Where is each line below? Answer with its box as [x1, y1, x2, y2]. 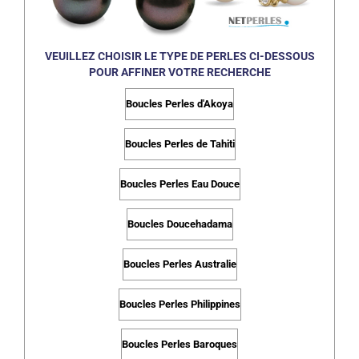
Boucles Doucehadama [127, 218, 232, 231]
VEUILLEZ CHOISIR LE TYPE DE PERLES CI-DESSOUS [44, 50, 315, 63]
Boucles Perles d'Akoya [126, 98, 233, 111]
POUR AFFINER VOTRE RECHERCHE [88, 66, 271, 79]
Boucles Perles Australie [123, 258, 236, 271]
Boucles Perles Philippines [119, 298, 240, 311]
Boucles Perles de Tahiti [124, 138, 235, 151]
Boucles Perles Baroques [122, 338, 237, 351]
